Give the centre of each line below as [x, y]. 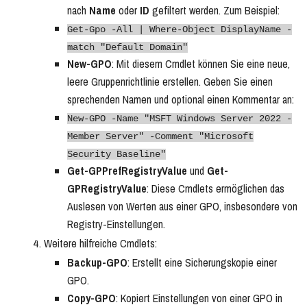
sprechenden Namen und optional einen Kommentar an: [181, 100]
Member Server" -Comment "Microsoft [160, 137]
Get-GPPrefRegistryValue [127, 171]
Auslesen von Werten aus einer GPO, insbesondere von [182, 207]
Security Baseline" [116, 155]
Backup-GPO [97, 263]
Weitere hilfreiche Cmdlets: [100, 244]
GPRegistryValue [107, 189]
